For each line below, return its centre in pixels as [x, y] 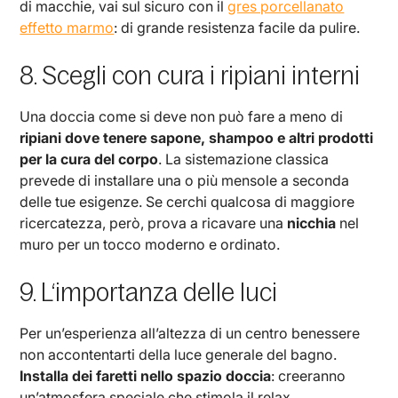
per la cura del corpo [89, 159]
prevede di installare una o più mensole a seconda [185, 180]
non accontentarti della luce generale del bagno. [179, 354]
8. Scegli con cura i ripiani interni [190, 75]
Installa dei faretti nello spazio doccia [146, 375]
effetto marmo [67, 27]
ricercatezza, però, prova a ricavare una [154, 223]
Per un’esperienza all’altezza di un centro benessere [190, 333]
